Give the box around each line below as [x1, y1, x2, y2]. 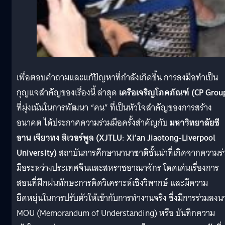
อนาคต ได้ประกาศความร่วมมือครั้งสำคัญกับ [17, 115, 170, 130]
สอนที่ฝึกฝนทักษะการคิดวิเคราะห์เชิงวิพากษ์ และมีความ [17, 175, 208, 190]
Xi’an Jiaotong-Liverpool [127, 130, 215, 145]
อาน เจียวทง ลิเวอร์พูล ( [17, 130, 99, 145]
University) [17, 145, 57, 160]
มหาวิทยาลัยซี [170, 115, 219, 130]
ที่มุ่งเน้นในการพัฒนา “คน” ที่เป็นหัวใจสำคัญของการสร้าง [17, 100, 212, 115]
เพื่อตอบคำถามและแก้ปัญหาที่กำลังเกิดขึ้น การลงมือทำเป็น [17, 70, 218, 85]
